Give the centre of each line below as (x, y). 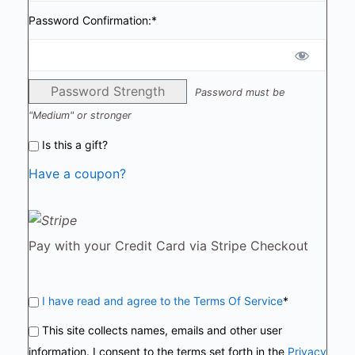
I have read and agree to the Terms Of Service (162, 301)
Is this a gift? (75, 145)
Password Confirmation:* (93, 20)
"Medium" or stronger (80, 115)
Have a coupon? (77, 174)
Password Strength (108, 91)
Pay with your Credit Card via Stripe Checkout (168, 246)
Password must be (240, 92)
